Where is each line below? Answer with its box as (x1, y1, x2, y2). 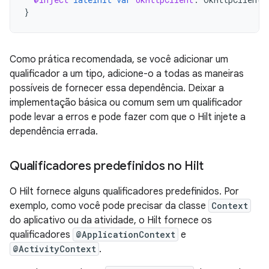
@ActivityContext (13, 243, 96, 255)
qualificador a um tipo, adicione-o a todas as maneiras (10, 68, 244, 80)
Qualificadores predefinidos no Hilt (10, 159, 204, 174)
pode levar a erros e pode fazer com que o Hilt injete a (10, 111, 246, 123)
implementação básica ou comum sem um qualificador (10, 97, 243, 109)
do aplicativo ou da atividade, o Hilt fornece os (10, 214, 212, 226)
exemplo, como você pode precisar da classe (10, 200, 208, 212)
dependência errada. (10, 125, 98, 138)
